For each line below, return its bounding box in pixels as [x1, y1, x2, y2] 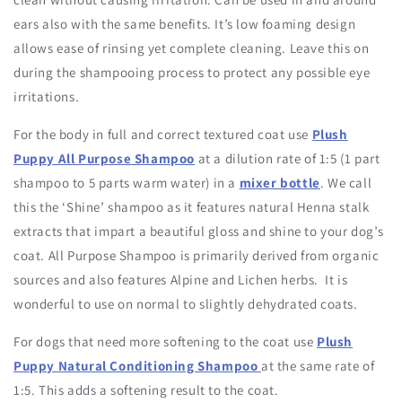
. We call [319, 174, 372, 192]
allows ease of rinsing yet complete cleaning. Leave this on [13, 39, 370, 57]
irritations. [13, 88, 80, 106]
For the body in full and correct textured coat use [13, 126, 310, 144]
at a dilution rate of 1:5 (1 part [197, 150, 380, 168]
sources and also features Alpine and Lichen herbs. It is [13, 271, 348, 289]
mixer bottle [239, 174, 320, 192]
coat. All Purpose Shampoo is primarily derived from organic [13, 247, 380, 265]
